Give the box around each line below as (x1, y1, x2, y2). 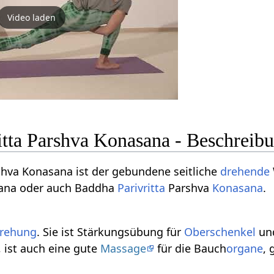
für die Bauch (154, 240, 227, 256)
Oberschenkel (184, 224, 256, 239)
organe (226, 240, 264, 256)
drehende (220, 163, 270, 179)
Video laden (7, 11, 56, 23)
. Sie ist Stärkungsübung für (37, 224, 185, 239)
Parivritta (117, 180, 166, 195)
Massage (100, 240, 147, 256)
